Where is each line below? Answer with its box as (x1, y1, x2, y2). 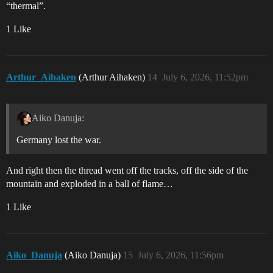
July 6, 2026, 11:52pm (162, 71, 248, 82)
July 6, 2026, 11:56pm (138, 249, 224, 260)
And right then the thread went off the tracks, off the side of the (6, 165, 248, 175)
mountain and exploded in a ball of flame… (6, 178, 173, 189)
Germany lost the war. (16, 134, 101, 145)
